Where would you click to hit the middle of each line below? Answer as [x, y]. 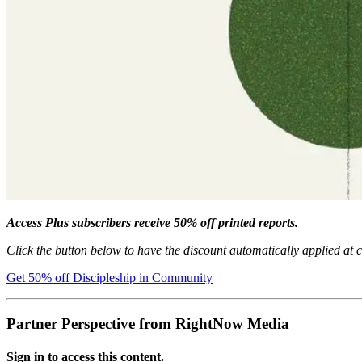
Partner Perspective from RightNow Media [148, 323]
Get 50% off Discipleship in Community [109, 277]
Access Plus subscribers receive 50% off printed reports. [152, 222]
